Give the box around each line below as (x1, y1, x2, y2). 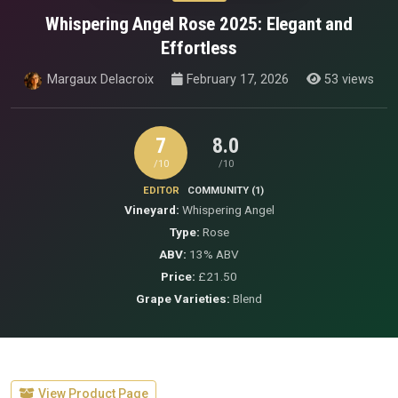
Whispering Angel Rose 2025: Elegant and (45, 13, 353, 36)
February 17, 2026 (183, 72, 289, 88)
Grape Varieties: (136, 291, 230, 306)
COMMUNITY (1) (187, 185, 264, 197)
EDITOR (142, 185, 179, 197)
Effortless (161, 37, 237, 60)
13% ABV (187, 247, 239, 262)
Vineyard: (123, 203, 179, 218)
